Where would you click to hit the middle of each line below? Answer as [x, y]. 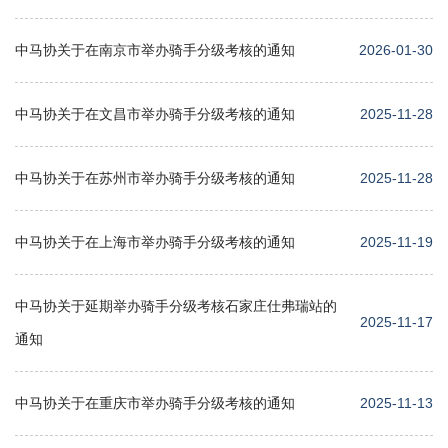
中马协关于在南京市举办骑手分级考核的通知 [155, 49]
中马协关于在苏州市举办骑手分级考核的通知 [155, 177]
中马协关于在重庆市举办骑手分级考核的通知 [155, 402]
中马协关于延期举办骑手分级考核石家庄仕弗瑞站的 [176, 305]
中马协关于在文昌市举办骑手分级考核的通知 [155, 113]
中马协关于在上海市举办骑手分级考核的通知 [155, 241]
